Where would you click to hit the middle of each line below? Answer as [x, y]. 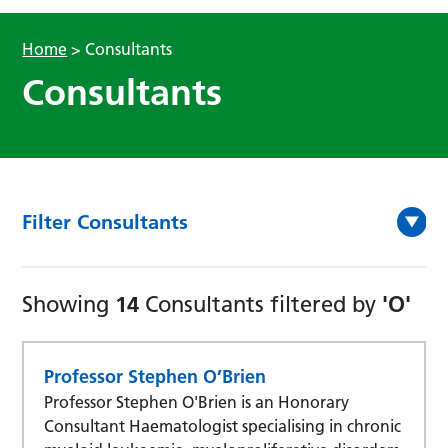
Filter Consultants [105, 221]
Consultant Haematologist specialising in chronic [223, 425]
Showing [69, 304]
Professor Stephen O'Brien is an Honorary [197, 401]
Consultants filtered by [261, 304]
